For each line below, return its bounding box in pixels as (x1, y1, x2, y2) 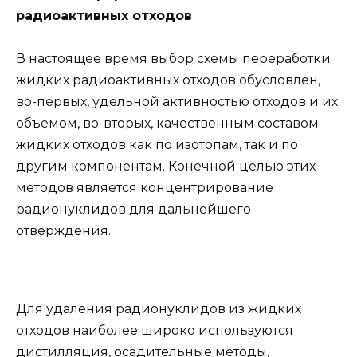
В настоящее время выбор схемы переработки (16, 51, 331, 67)
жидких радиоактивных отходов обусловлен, (16, 73, 320, 88)
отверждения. (16, 223, 111, 239)
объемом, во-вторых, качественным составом (16, 116, 319, 131)
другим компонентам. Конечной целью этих (16, 159, 316, 175)
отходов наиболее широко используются (16, 322, 293, 338)
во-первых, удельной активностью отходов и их (16, 94, 338, 110)
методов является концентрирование (16, 180, 273, 196)
